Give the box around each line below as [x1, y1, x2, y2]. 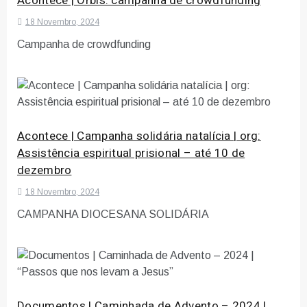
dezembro [17, 161, 72, 179]
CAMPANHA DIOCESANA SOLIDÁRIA [17, 208, 209, 220]
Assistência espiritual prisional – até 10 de [17, 144, 245, 162]
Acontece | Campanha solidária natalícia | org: [17, 127, 261, 145]
